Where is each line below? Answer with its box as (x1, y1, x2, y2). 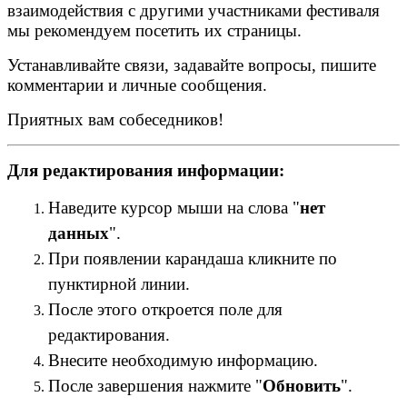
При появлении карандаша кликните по (48, 249, 337, 269)
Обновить (263, 376, 341, 396)
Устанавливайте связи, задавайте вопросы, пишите (7, 55, 376, 75)
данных (48, 223, 109, 243)
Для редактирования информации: (7, 161, 284, 181)
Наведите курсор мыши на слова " (48, 198, 300, 218)
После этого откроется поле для (48, 300, 283, 320)
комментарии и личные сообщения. (7, 75, 267, 95)
